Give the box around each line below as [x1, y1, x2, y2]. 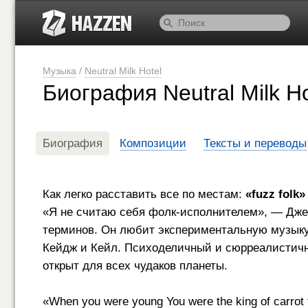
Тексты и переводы [203, 137, 307, 150]
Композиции [120, 137, 186, 150]
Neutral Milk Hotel [85, 65, 162, 76]
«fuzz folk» [245, 188, 305, 201]
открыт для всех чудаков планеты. [43, 259, 228, 272]
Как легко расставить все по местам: [43, 188, 245, 201]
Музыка [43, 65, 76, 76]
